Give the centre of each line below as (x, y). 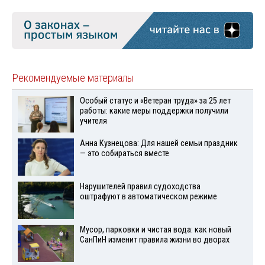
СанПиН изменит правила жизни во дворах (154, 240)
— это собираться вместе (124, 154)
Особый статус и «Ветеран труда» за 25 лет (155, 101)
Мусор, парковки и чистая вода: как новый (155, 230)
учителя (93, 121)
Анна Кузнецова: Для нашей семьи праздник (159, 144)
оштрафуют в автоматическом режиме (148, 197)
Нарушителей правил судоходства (140, 187)
